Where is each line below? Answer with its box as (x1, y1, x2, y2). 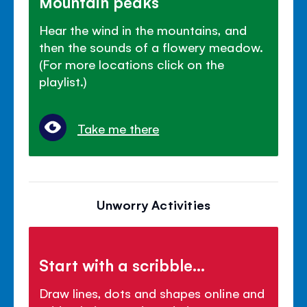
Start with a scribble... (39, 254, 206, 275)
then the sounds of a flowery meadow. (39, 38, 263, 56)
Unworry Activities (96, 196, 211, 213)
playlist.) (39, 73, 88, 90)
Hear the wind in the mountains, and (39, 21, 247, 38)
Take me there (77, 120, 160, 137)
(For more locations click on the (39, 56, 225, 73)
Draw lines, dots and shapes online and (39, 284, 265, 302)
